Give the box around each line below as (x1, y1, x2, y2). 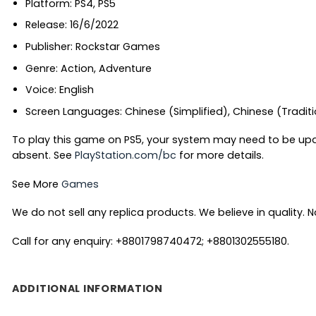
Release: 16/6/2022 (25, 18, 119, 32)
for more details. (176, 148, 264, 163)
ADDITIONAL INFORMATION (12, 281, 163, 296)
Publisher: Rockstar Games (25, 39, 160, 54)
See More (12, 176, 61, 191)
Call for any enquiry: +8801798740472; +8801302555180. (12, 233, 289, 248)
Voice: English (25, 83, 94, 97)
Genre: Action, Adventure (25, 61, 152, 75)
